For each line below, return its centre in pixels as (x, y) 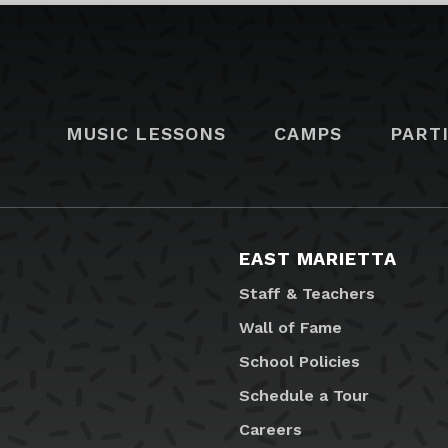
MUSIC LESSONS (146, 133)
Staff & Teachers (307, 294)
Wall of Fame (290, 328)
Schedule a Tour (304, 396)
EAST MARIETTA (318, 259)
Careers (270, 430)
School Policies (299, 362)
